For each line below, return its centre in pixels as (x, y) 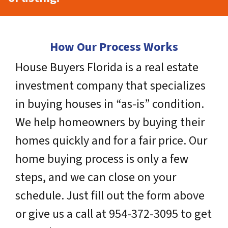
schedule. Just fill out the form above (110, 196)
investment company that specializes (110, 86)
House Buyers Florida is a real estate (107, 67)
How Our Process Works (114, 47)
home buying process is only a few (102, 159)
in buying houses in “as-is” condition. (110, 104)
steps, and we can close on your (96, 177)
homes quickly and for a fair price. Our (111, 141)
